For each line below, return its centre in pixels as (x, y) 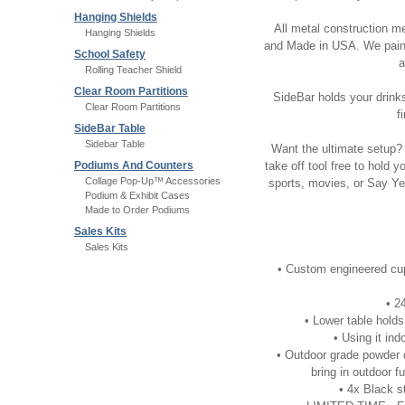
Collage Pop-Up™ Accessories (153, 181)
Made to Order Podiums (137, 210)
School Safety (110, 54)
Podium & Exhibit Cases (137, 195)
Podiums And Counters (134, 165)
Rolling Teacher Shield (133, 70)
